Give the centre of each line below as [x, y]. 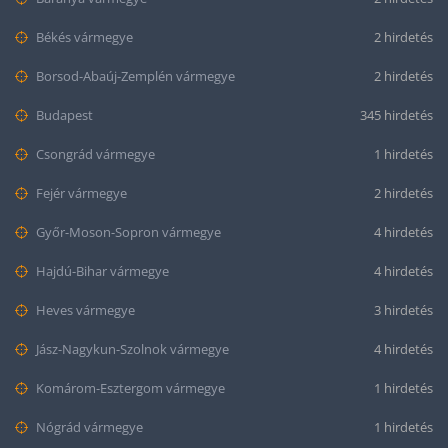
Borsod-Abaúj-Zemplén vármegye [134, 76]
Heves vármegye [84, 310]
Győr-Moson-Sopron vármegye [127, 232]
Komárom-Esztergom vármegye [129, 388]
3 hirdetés [403, 310]
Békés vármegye [83, 37]
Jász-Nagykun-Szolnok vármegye [131, 349]
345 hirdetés [396, 115]
